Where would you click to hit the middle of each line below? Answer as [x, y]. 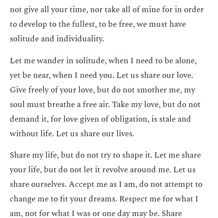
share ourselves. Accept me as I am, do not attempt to [106, 185]
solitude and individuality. [57, 39]
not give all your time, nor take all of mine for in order [107, 10]
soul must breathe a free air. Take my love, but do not [105, 104]
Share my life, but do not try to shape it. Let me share [105, 155]
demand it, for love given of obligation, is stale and [100, 119]
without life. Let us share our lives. [72, 134]
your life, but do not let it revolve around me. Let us [103, 170]
